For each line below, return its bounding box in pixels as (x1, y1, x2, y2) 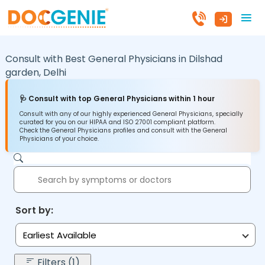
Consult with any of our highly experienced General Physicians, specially (19, 109, 243, 119)
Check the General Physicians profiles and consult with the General (19, 126, 227, 135)
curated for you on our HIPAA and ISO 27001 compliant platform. (19, 118, 215, 127)
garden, (5, 65, 43, 79)
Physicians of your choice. (19, 134, 99, 144)
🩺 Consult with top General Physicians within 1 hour (19, 93, 215, 104)
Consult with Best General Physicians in (5, 51, 189, 66)
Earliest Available (22, 228, 96, 241)
